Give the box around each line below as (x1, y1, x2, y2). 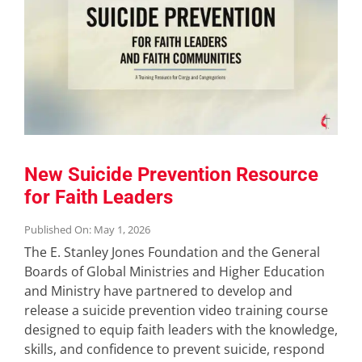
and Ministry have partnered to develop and (23, 281, 293, 300)
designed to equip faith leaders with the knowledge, (23, 320, 338, 339)
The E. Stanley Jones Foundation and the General (23, 242, 320, 261)
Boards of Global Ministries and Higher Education (23, 262, 325, 280)
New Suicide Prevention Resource (23, 162, 318, 186)
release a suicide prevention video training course (23, 301, 328, 319)
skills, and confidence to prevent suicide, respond (23, 339, 325, 358)
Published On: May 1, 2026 (23, 221, 150, 237)
